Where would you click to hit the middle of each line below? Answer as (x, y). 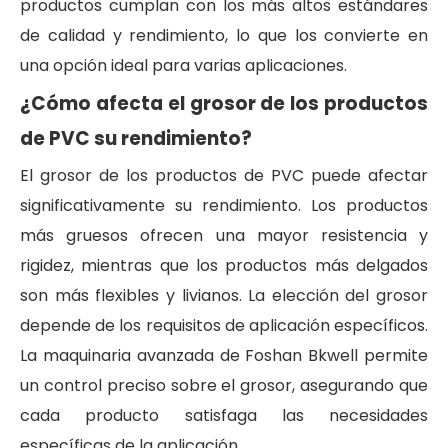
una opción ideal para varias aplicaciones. (183, 65)
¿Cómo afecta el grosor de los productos (224, 103)
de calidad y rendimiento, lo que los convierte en (224, 35)
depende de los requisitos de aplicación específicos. (224, 325)
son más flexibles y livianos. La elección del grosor (224, 295)
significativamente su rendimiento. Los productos (224, 205)
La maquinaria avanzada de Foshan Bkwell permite (224, 355)
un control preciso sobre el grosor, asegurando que (224, 385)
